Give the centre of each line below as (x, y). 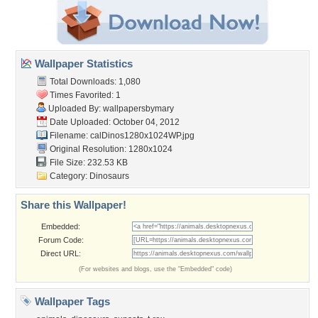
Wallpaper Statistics (82, 64)
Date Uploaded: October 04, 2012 (114, 122)
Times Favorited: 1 (84, 95)
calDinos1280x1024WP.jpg (142, 136)
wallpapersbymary (138, 109)
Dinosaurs (109, 176)
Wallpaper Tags (71, 301)
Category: (68, 176)
